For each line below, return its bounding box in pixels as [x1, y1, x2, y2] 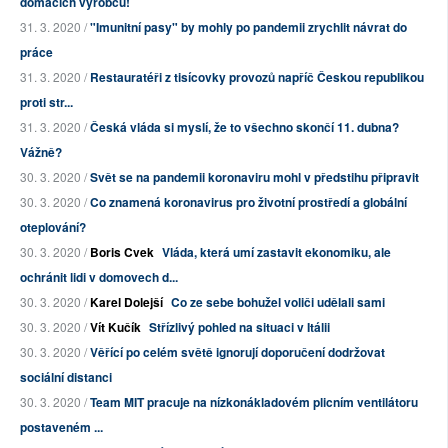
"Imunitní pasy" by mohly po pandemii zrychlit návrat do [90, 18, 407, 37]
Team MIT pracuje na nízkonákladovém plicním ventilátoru [90, 393, 418, 412]
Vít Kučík [90, 318, 141, 337]
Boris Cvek [90, 243, 154, 262]
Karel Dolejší [90, 293, 163, 312]
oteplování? [20, 218, 86, 237]
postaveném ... [20, 418, 103, 437]
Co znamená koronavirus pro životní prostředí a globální [90, 193, 407, 212]
